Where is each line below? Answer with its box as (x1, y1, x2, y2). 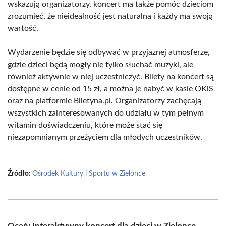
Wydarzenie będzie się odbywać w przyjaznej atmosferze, (8, 48, 210, 56)
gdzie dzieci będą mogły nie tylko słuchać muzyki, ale (8, 61, 193, 69)
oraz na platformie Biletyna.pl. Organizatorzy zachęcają (8, 97, 201, 105)
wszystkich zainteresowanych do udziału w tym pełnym (8, 109, 204, 117)
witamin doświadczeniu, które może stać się (8, 121, 162, 129)
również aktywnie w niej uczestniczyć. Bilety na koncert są (8, 73, 214, 81)
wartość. (8, 24, 38, 32)
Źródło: (8, 170, 32, 177)
